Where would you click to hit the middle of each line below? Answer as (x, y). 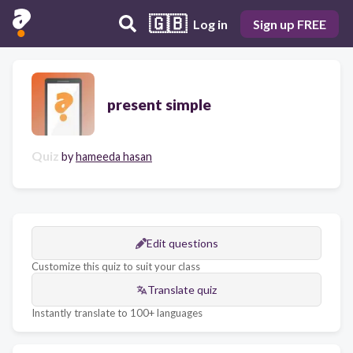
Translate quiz (182, 290)
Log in (210, 24)
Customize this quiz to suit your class (116, 266)
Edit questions (182, 243)
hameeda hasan (114, 156)
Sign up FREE (290, 24)
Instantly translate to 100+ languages (117, 313)
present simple (159, 104)
